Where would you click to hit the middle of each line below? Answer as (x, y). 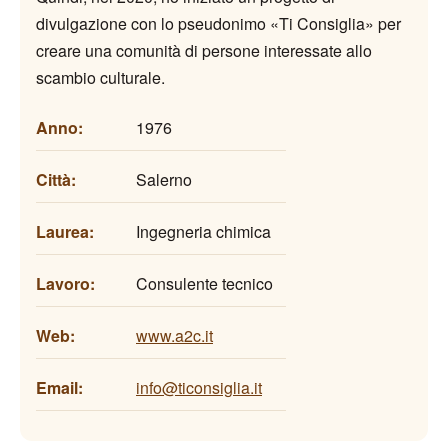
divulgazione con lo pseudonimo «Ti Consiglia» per (218, 23)
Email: (59, 387)
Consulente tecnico (204, 283)
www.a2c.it (174, 335)
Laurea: (65, 231)
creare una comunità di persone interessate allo (204, 50)
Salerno (164, 179)
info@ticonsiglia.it (199, 387)
